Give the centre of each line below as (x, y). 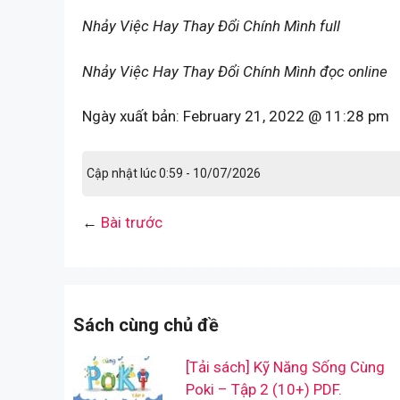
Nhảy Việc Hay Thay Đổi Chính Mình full (211, 26)
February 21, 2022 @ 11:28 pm (286, 117)
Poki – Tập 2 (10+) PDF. (263, 389)
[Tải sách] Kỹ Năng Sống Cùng (285, 367)
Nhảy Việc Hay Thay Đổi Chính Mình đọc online (235, 71)
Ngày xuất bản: (133, 117)
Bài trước (132, 222)
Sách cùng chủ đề (146, 325)
